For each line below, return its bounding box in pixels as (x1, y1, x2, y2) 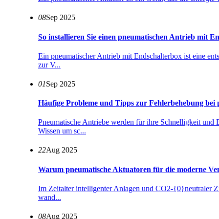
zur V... (38, 60, 61, 69)
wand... (38, 193, 61, 201)
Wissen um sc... (38, 127, 86, 135)
